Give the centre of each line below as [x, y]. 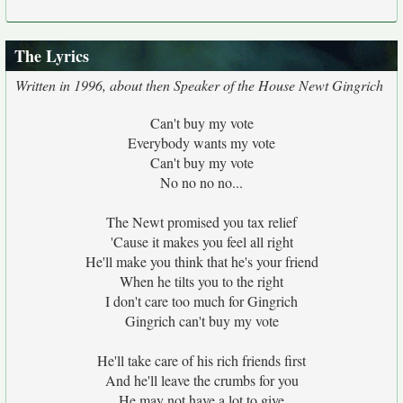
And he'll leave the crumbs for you [201, 380]
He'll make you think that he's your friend [201, 261]
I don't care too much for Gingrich [201, 301]
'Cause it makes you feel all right [201, 242]
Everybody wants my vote [201, 143]
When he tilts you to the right [201, 281]
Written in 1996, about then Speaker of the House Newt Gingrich [199, 85]
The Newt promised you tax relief [201, 222]
